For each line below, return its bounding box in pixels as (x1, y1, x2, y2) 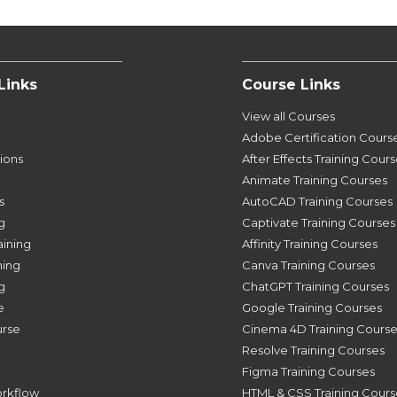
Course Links (241, 75, 340, 93)
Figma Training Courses (241, 363, 375, 378)
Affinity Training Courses (241, 236, 378, 251)
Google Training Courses (241, 300, 382, 315)
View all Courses (241, 108, 335, 123)
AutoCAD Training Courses (241, 193, 393, 208)
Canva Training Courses (241, 257, 375, 272)
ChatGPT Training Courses (241, 278, 389, 293)
